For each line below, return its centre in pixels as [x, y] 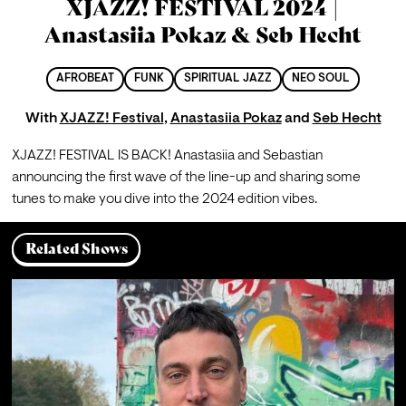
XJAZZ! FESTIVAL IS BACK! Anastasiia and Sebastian [167, 155]
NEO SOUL [321, 79]
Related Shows [76, 248]
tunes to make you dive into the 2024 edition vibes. [164, 199]
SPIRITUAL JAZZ [228, 79]
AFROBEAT [85, 79]
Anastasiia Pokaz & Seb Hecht [203, 35]
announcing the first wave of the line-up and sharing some [186, 177]
